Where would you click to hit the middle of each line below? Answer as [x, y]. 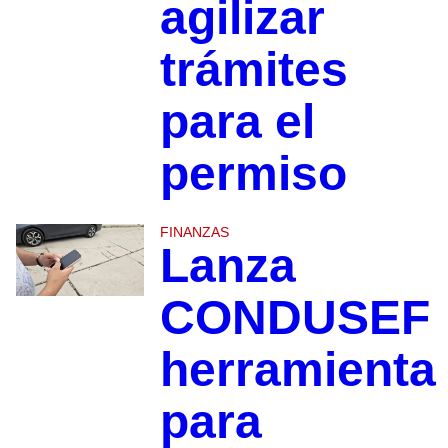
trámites [253, 69]
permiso [253, 173]
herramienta [297, 369]
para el [237, 121]
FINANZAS [194, 231]
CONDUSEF [294, 317]
